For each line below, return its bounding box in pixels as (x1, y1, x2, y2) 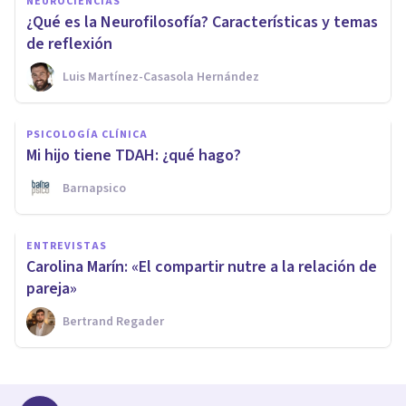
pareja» (26, 277, 77, 301)
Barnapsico (63, 179, 126, 198)
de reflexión (26, 33, 112, 56)
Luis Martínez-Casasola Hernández (63, 68, 259, 87)
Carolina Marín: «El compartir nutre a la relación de (26, 256, 377, 279)
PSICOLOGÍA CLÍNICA (26, 127, 148, 143)
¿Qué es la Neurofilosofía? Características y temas (26, 11, 378, 34)
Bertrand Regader (63, 313, 164, 332)
